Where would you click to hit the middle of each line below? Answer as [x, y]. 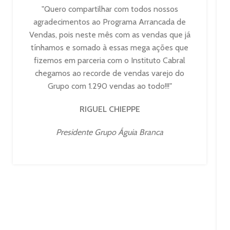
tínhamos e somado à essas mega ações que [110, 47]
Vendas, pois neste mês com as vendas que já [110, 34]
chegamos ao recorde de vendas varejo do [110, 73]
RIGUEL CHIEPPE [110, 109]
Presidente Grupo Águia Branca [110, 132]
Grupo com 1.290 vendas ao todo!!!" [110, 86]
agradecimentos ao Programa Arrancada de [110, 22]
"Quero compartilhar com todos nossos [110, 9]
